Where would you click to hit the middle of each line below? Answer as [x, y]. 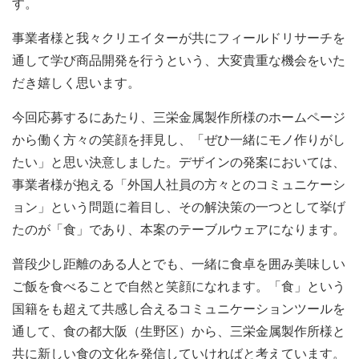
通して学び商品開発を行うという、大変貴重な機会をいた [179, 62]
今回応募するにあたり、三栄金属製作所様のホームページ [179, 119]
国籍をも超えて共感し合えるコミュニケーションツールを [179, 311]
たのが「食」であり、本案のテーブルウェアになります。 [179, 231]
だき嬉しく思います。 [76, 85]
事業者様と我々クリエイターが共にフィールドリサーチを [179, 40]
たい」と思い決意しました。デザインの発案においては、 [179, 164]
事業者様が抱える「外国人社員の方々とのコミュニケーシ [179, 186]
